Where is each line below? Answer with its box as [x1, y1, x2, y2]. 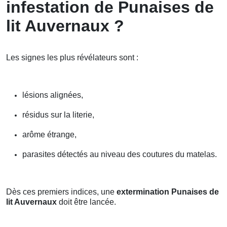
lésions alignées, [22, 91, 83, 100]
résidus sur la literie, [22, 110, 94, 120]
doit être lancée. [57, 198, 116, 207]
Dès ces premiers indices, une [6, 187, 117, 197]
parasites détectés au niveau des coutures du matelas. [22, 150, 217, 159]
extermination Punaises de [117, 187, 219, 197]
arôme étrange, [22, 130, 77, 139]
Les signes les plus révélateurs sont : [6, 53, 138, 62]
